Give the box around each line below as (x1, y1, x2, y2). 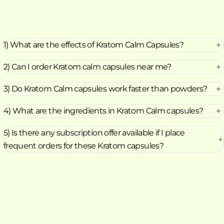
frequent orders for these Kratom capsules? (3, 141, 163, 151)
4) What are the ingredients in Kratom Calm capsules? (3, 106, 203, 116)
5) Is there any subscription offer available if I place (3, 128, 185, 138)
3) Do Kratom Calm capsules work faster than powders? (3, 84, 207, 94)
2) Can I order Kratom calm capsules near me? (3, 62, 171, 72)
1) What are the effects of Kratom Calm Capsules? (3, 40, 184, 50)
